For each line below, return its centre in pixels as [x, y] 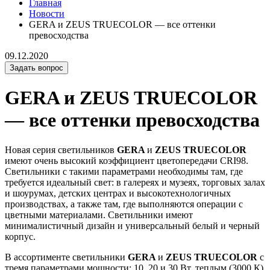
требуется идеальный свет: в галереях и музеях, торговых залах [135, 182]
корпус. [20, 236]
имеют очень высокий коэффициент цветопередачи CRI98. [127, 160]
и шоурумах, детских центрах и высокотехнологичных [118, 193]
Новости [47, 14]
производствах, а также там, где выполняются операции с [124, 204]
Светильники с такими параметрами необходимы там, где [124, 171]
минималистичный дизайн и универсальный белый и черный [132, 225]
